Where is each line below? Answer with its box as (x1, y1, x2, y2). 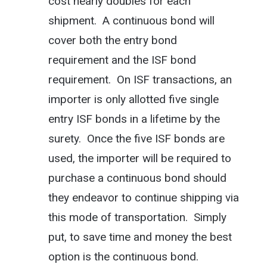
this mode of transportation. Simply (48, 210, 226, 224)
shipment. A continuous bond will (48, 13, 215, 27)
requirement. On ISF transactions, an (48, 72, 232, 86)
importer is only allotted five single (48, 92, 219, 106)
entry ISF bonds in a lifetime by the (48, 111, 220, 126)
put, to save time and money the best (48, 229, 232, 244)
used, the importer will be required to (48, 151, 231, 165)
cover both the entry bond (48, 33, 177, 47)
